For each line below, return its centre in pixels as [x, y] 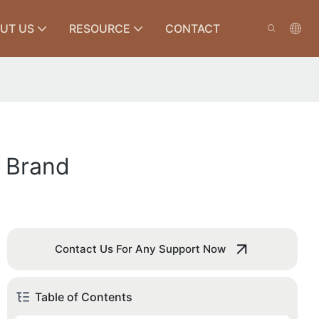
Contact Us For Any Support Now [140, 249]
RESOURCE [99, 28]
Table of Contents [84, 297]
